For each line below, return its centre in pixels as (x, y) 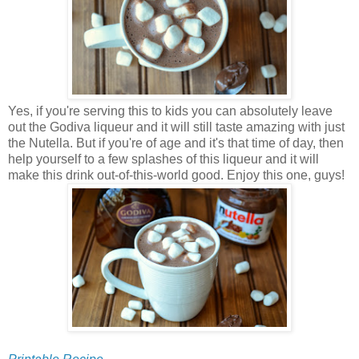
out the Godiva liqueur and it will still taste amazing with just (176, 127)
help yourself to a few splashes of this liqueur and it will (163, 159)
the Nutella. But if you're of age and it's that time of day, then (176, 143)
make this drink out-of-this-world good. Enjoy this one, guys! (176, 175)
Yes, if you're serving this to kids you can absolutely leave (170, 111)
